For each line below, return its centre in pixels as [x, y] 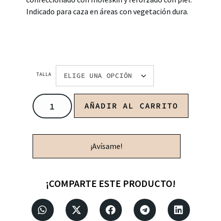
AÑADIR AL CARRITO [131, 106]
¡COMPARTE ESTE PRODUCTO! [110, 183]
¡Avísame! [107, 146]
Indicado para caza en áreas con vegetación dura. [107, 11]
